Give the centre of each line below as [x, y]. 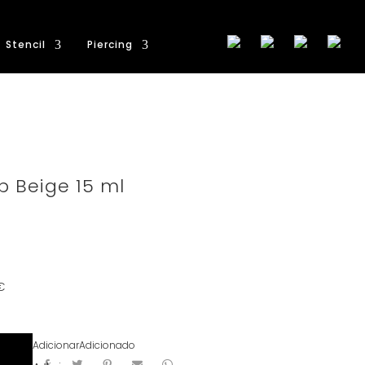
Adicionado [107, 345]
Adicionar [56, 345]
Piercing [110, 44]
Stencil [26, 44]
